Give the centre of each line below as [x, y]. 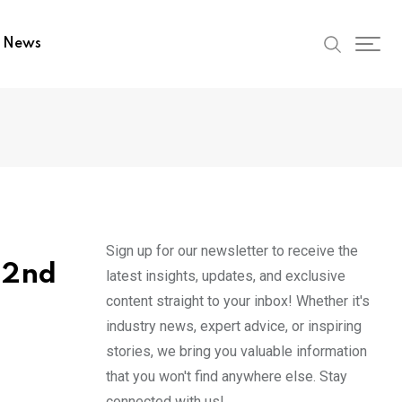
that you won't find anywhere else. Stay [227, 376]
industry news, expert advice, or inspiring [234, 326]
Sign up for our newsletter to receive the [232, 251]
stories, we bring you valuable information [236, 351]
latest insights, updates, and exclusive [226, 276]
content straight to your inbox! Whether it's [238, 301]
